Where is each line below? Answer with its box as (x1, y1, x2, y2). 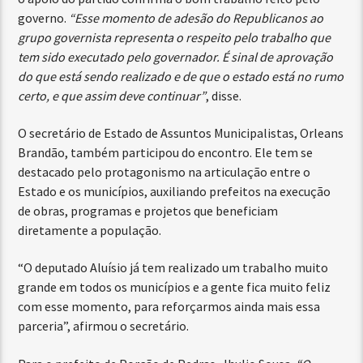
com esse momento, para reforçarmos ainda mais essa (18, 298, 321, 315)
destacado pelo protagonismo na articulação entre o (18, 163, 311, 180)
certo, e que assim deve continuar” (18, 87, 207, 104)
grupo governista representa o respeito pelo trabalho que (18, 28, 331, 45)
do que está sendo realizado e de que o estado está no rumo (18, 67, 344, 84)
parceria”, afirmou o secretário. (18, 318, 190, 335)
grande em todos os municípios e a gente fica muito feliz (18, 279, 331, 296)
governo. (18, 9, 70, 26)
